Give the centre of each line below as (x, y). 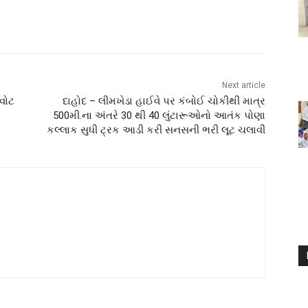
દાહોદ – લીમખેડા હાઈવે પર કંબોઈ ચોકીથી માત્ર (164, 101)
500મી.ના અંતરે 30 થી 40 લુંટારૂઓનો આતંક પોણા (159, 116)
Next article (243, 86)
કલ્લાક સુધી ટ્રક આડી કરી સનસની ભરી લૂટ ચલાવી (156, 130)
